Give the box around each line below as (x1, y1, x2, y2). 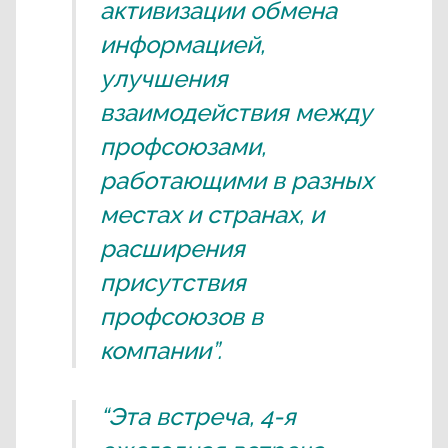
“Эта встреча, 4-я (100, 402, 296, 431)
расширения (100, 234, 245, 263)
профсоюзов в (100, 302, 263, 331)
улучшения (100, 64, 228, 93)
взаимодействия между (100, 98, 372, 127)
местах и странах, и (100, 200, 324, 229)
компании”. (100, 336, 222, 365)
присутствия (100, 268, 246, 297)
